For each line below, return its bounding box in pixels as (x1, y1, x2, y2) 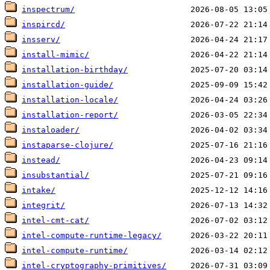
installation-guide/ (22, 80, 113, 90)
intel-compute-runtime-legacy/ (22, 231, 162, 240)
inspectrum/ (22, 5, 75, 14)
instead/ (22, 155, 60, 165)
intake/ (22, 186, 55, 195)
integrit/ (22, 201, 65, 210)
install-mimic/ (22, 50, 89, 60)
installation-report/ (22, 110, 118, 120)
